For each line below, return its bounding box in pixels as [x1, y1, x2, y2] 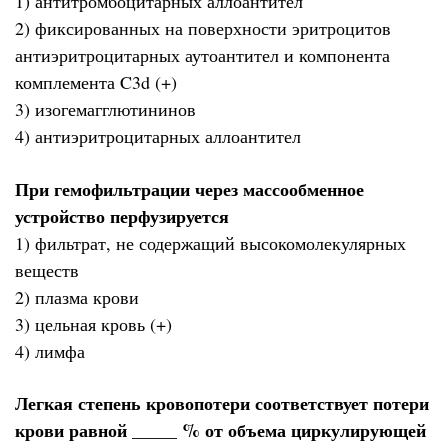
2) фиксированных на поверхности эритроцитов [15, 16, 391, 41]
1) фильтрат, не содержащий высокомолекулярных [15, 230, 406, 255]
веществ [15, 257, 79, 282]
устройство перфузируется [15, 202, 229, 229]
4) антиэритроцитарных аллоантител [15, 124, 301, 149]
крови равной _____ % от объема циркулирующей [15, 417, 426, 444]
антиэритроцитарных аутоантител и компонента [15, 43, 390, 68]
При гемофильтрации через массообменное [15, 175, 364, 202]
